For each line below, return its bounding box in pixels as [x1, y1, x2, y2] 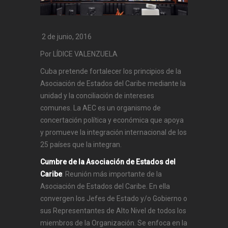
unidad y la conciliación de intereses [40, 92, 154, 100]
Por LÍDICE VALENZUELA [40, 50, 118, 59]
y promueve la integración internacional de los [40, 128, 187, 137]
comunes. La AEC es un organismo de [40, 104, 161, 112]
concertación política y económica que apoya [40, 116, 184, 125]
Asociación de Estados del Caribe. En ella [40, 182, 170, 191]
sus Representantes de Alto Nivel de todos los [40, 207, 186, 215]
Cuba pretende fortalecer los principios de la [40, 67, 181, 76]
